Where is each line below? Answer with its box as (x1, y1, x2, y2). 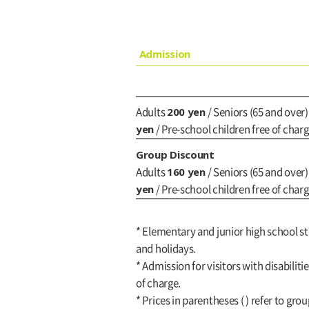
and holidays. (136, 243, 197, 255)
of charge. (136, 278, 181, 289)
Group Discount (136, 147, 215, 161)
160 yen (166, 164, 206, 179)
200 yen (166, 105, 206, 119)
